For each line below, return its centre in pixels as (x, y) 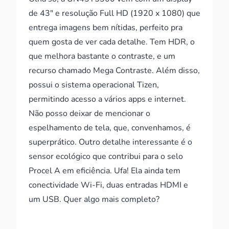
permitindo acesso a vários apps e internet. (107, 99)
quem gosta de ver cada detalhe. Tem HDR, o (112, 42)
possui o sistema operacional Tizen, (94, 85)
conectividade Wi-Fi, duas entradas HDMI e (108, 185)
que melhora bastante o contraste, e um (102, 56)
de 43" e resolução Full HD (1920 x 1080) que (114, 13)
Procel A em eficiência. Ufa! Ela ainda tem (105, 171)
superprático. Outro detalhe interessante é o (110, 142)
